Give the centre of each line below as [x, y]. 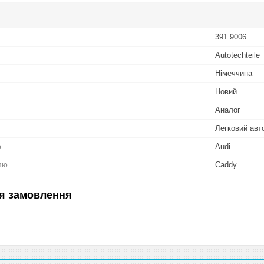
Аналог [228, 110]
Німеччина [234, 73]
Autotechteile [237, 55]
